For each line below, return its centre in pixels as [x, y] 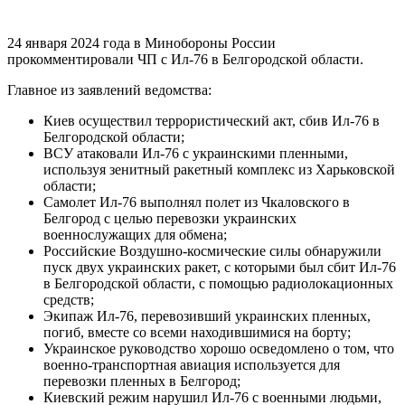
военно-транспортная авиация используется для [192, 364]
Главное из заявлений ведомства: [109, 89]
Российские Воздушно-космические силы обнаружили [212, 250]
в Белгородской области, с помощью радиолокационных [218, 283]
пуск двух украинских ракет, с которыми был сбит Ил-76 [220, 267]
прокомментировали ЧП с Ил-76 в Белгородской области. [185, 59]
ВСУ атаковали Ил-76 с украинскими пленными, [196, 153]
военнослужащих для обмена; [135, 234]
